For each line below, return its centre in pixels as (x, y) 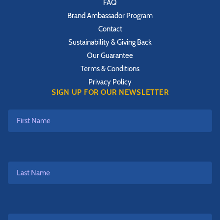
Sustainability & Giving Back (110, 42)
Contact (110, 29)
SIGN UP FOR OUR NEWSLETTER (110, 93)
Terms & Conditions (110, 69)
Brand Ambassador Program (110, 16)
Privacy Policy (110, 82)
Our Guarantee (110, 56)
